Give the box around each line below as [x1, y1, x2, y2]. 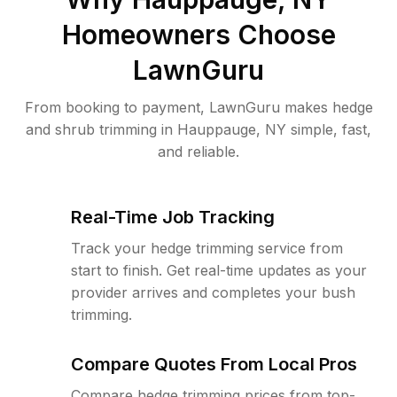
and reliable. [158, 143, 239, 160]
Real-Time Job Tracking [71, 206, 275, 228]
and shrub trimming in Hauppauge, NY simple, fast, [26, 121, 371, 138]
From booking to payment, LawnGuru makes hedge [24, 98, 373, 116]
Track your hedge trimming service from [71, 239, 343, 257]
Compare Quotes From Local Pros [71, 354, 357, 375]
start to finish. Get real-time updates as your [71, 261, 367, 279]
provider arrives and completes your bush [71, 284, 355, 301]
